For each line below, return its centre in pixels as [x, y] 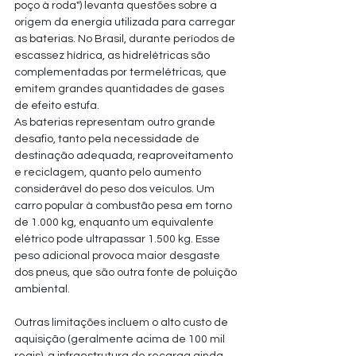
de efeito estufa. [57, 106]
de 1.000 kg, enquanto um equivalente [115, 222]
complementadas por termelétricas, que [122, 72]
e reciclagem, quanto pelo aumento [109, 172]
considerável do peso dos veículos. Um [116, 189]
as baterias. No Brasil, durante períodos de [126, 39]
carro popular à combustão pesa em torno [124, 206]
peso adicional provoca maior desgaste [118, 256]
